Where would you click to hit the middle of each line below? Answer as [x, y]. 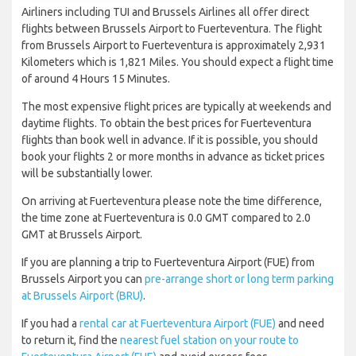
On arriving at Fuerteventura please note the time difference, [172, 201]
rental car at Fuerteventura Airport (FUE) [178, 324]
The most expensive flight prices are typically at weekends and [176, 107]
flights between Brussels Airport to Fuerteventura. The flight [172, 29]
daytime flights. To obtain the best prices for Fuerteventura [166, 124]
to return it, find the [71, 341]
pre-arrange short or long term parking [239, 279]
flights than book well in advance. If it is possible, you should [170, 140]
